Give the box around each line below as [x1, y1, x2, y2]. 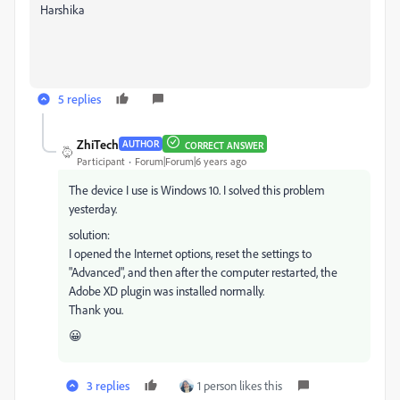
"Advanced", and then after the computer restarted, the [69, 263, 337, 279]
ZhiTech [77, 136, 119, 152]
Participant [77, 154, 125, 168]
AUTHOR [122, 137, 159, 150]
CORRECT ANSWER [185, 139, 263, 152]
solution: [69, 226, 110, 242]
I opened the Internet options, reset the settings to [69, 245, 312, 261]
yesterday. [69, 200, 117, 216]
